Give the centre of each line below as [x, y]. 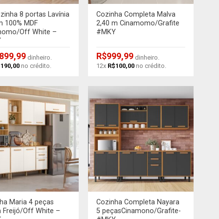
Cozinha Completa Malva [136, 14]
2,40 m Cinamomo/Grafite [138, 23]
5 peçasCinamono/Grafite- [139, 211]
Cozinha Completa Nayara [138, 202]
